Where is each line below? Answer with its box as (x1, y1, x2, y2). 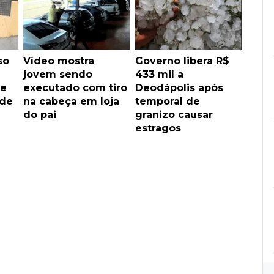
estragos (135, 122, 181, 134)
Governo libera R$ (135, 54, 229, 67)
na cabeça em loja (23, 95, 119, 107)
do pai (23, 108, 56, 120)
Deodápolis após (135, 81, 223, 94)
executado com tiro (23, 81, 127, 94)
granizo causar (135, 108, 213, 120)
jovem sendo (23, 68, 92, 80)
